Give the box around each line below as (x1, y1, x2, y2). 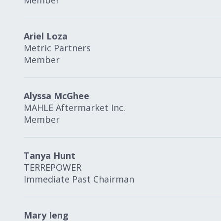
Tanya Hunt (24, 149, 75, 161)
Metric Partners (24, 42, 91, 54)
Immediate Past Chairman (24, 173, 134, 185)
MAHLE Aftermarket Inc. (24, 102, 125, 113)
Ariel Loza (24, 30, 68, 42)
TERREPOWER (24, 161, 81, 173)
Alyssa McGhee (24, 90, 89, 102)
